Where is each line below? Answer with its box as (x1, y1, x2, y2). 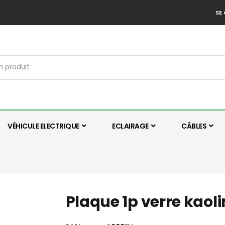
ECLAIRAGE (112, 121, 149, 131)
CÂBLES (181, 121, 206, 131)
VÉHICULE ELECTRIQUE (8, 121, 79, 131)
